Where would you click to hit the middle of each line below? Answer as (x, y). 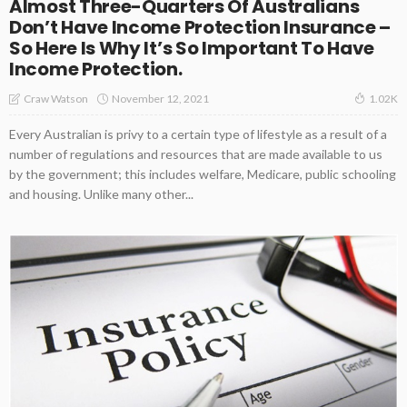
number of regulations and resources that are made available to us (196, 154)
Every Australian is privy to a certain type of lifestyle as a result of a (198, 134)
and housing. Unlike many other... (101, 194)
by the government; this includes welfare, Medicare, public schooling (203, 174)
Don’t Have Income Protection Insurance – (200, 28)
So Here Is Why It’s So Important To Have (192, 49)
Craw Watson (56, 99)
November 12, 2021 (160, 98)
